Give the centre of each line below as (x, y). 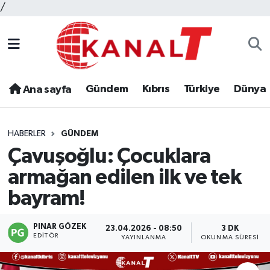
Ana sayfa (46, 90)
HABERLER (27, 134)
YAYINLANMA (144, 237)
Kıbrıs (156, 89)
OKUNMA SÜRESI (230, 237)
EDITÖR (46, 236)
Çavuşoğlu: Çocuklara (109, 156)
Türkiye (202, 89)
